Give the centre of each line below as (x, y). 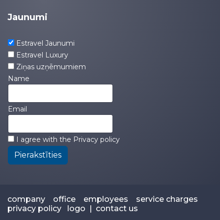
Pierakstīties (38, 155)
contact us (117, 209)
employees (106, 199)
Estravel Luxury (42, 55)
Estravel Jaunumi (45, 43)
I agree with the (44, 140)
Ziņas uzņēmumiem (51, 67)
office (64, 199)
